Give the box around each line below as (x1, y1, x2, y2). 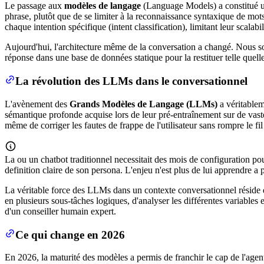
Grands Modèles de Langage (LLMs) (70, 98, 217, 109)
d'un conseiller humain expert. (5, 206, 116, 216)
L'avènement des (5, 98, 70, 109)
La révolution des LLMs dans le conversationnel (15, 75, 247, 88)
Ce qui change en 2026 (15, 228, 125, 241)
